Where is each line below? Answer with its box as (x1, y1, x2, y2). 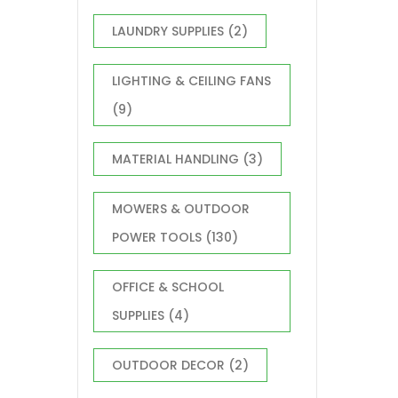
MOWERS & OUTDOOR (112, 200, 250, 218)
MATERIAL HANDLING (112, 150, 239, 168)
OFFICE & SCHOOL (112, 278, 224, 296)
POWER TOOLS (112, 228, 202, 246)
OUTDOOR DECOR (112, 356, 225, 374)
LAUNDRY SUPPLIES (112, 22, 224, 40)
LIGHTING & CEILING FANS (112, 72, 271, 90)
